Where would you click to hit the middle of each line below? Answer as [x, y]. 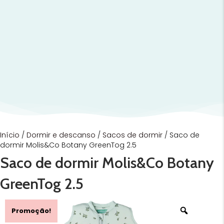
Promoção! [31, 210]
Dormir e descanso [61, 135]
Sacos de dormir [132, 135]
